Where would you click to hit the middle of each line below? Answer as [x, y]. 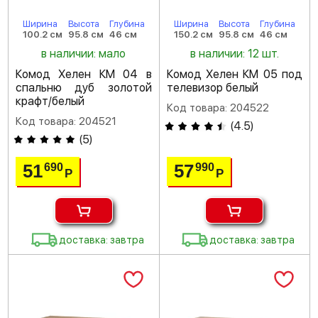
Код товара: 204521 [66, 121]
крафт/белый [50, 101]
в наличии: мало [84, 54]
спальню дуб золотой [84, 88]
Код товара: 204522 [218, 108]
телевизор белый [212, 88]
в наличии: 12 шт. [234, 54]
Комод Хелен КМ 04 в [84, 74]
